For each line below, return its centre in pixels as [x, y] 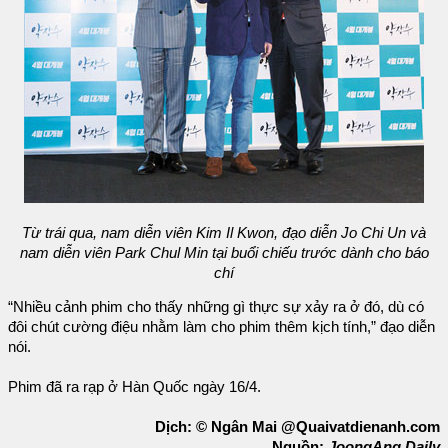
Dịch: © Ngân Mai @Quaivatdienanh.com [297, 427]
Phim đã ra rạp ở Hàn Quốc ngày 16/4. [134, 387]
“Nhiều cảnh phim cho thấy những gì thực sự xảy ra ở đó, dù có [216, 307]
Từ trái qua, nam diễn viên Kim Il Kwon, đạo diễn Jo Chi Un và [224, 232]
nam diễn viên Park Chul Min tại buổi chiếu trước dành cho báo [224, 252]
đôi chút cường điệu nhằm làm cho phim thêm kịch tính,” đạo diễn [221, 327]
